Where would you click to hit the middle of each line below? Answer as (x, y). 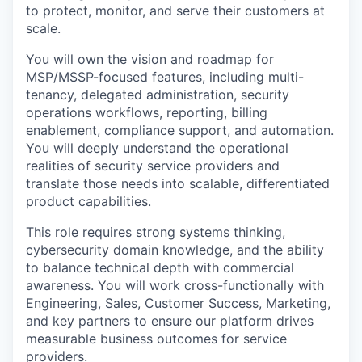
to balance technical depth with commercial (160, 268)
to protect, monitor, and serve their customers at (175, 11)
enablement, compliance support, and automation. (180, 130)
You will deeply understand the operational (157, 148)
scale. (43, 29)
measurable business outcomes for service (156, 339)
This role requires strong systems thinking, (156, 232)
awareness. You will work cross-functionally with (175, 286)
